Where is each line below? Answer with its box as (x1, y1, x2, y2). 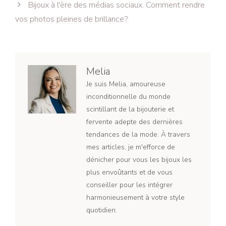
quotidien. (86, 205, 117, 215)
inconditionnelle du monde (86, 92, 171, 102)
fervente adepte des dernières (86, 117, 183, 127)
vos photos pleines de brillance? (15, 14, 128, 25)
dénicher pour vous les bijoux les (86, 155, 192, 165)
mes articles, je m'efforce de (86, 142, 175, 152)
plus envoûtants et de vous (86, 167, 173, 178)
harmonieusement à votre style (86, 193, 185, 203)
